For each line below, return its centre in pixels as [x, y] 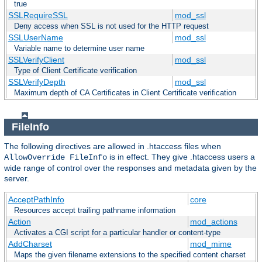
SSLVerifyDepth [37, 82]
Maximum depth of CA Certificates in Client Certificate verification [125, 93]
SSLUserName [35, 38]
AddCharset [30, 244]
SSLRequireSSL [38, 15]
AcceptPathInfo [36, 199]
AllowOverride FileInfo [56, 157]
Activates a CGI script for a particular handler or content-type [117, 232]
